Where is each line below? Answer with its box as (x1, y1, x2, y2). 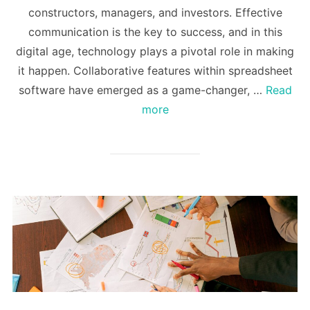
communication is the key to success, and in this (28, 25, 282, 39)
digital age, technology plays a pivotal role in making (16, 44, 294, 59)
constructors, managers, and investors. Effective (28, 6, 282, 20)
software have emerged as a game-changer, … (18, 83, 266, 98)
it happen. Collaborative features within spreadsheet (17, 64, 293, 78)
